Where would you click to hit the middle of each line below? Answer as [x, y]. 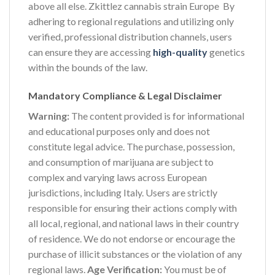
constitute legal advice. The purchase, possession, [131, 146]
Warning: [49, 115]
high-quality [180, 52]
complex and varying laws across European [118, 177]
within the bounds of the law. [88, 67]
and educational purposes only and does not [119, 131]
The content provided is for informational [157, 115]
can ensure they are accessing [91, 52]
